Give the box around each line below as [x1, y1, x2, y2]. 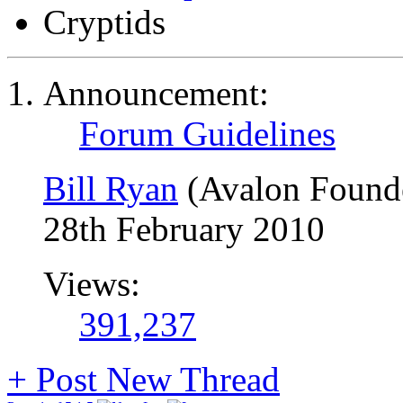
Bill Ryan [43, 169, 178, 208]
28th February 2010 [43, 210, 325, 248]
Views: [43, 264, 140, 303]
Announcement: [43, 74, 269, 112]
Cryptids [43, 3, 166, 41]
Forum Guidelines [79, 114, 336, 153]
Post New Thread [27, 360, 280, 399]
